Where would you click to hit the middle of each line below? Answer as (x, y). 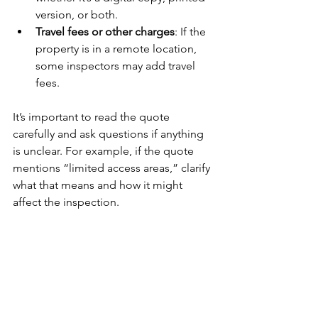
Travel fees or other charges (105, 32)
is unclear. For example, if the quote (105, 151)
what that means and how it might (99, 185)
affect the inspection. (66, 202)
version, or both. (77, 15)
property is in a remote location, (117, 49)
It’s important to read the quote (93, 117)
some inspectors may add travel (117, 66)
